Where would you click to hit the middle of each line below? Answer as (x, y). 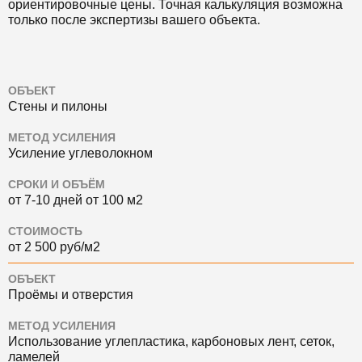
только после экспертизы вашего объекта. (134, 19)
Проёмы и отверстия (71, 294)
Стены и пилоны (58, 106)
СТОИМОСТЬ (45, 231)
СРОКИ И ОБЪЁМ (57, 184)
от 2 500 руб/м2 (54, 246)
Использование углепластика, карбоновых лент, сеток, (171, 341)
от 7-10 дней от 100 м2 (76, 200)
